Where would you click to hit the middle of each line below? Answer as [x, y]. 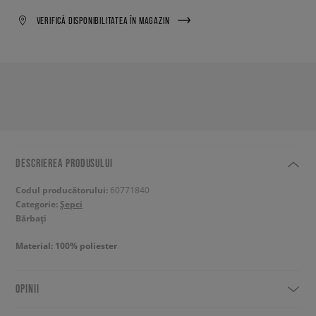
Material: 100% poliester [66, 246]
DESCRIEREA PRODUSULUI [64, 163]
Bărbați [31, 218]
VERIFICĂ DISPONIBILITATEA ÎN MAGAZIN [103, 20]
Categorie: [38, 204]
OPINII [28, 288]
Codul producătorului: [63, 190]
